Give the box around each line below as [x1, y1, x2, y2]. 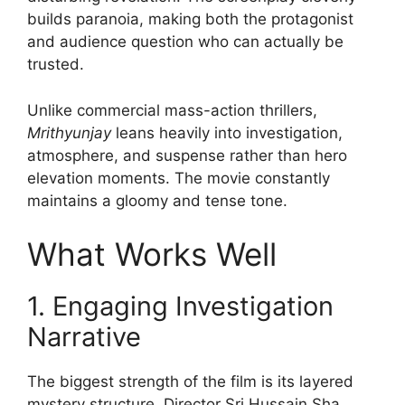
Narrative [27, 321, 141, 353]
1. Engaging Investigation [27, 290, 334, 322]
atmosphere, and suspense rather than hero [27, 146, 347, 165]
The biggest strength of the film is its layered [27, 372, 353, 391]
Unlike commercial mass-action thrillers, [27, 100, 317, 119]
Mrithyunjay [27, 123, 111, 142]
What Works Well [27, 235, 277, 273]
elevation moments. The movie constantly [27, 168, 330, 187]
